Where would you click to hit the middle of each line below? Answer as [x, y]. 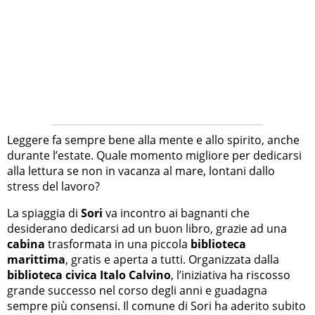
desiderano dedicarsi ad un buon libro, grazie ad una [147, 229]
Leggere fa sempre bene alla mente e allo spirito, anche [153, 140]
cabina [26, 244]
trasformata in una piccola [118, 244]
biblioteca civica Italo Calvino [89, 275]
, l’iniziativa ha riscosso [231, 275]
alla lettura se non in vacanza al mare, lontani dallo [141, 171]
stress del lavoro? [53, 187]
